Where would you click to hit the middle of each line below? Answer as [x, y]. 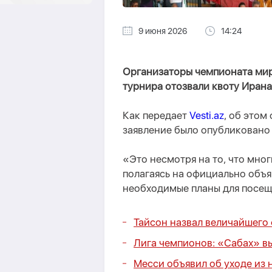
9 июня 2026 [163, 31]
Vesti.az [207, 115]
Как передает [156, 115]
